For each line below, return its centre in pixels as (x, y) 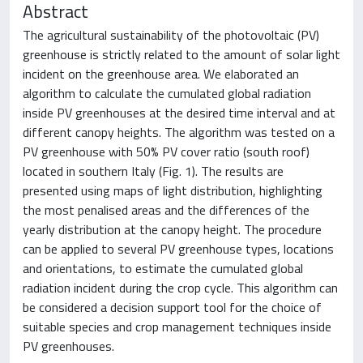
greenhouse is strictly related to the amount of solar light (181, 54)
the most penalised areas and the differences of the (166, 209)
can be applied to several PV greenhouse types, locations (178, 248)
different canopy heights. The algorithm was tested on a (179, 132)
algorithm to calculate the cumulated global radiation (167, 93)
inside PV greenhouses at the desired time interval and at (179, 112)
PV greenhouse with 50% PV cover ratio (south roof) (166, 151)
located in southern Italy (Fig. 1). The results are (153, 171)
